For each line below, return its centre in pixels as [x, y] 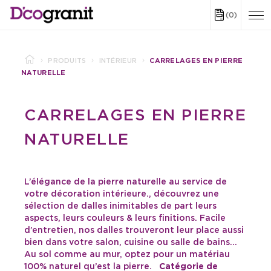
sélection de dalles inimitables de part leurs [120, 206]
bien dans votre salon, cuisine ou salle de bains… [131, 243]
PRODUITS [67, 61]
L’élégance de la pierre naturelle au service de [126, 182]
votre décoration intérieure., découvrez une [122, 194]
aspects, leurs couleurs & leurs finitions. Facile [125, 218]
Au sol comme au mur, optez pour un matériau [127, 255]
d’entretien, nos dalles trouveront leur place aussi [134, 230]
